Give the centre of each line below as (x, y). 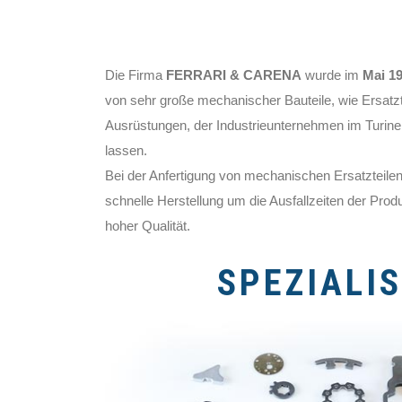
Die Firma (135, 75)
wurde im (332, 75)
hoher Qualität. (148, 226)
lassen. (126, 150)
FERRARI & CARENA (234, 75)
